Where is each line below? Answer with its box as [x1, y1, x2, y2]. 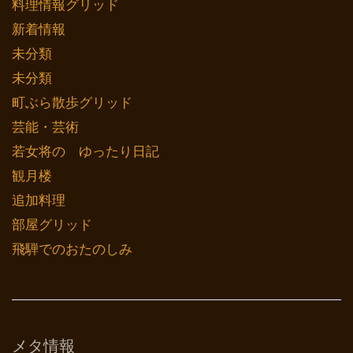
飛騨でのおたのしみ [12, 241, 132, 257]
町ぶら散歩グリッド [12, 95, 132, 110]
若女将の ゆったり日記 [12, 143, 159, 159]
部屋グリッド [12, 217, 92, 232]
